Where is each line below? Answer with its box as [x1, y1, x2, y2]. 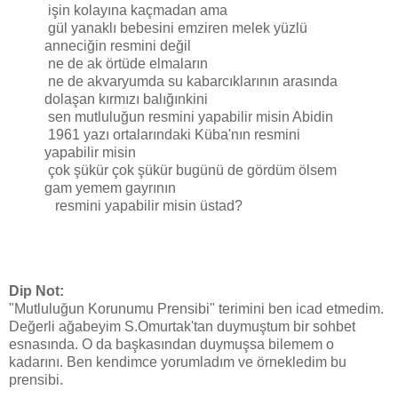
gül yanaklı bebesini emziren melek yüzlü [48, 20, 307, 36]
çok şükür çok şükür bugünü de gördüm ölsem [48, 163, 337, 179]
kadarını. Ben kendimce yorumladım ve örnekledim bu [9, 354, 346, 370]
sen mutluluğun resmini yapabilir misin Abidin [48, 109, 333, 125]
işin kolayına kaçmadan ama [48, 3, 227, 19]
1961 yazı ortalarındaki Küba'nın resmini [48, 127, 300, 143]
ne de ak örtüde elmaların [48, 56, 208, 72]
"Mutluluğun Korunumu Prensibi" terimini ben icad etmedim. [9, 301, 384, 317]
